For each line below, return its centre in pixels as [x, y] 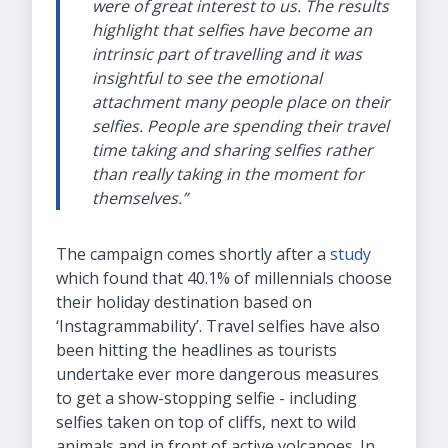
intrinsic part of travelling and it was [227, 54]
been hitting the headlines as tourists [196, 350]
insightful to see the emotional [207, 78]
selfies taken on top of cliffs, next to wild [206, 422]
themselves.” [140, 198]
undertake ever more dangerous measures [217, 374]
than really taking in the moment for [228, 174]
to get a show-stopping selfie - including [206, 398]
